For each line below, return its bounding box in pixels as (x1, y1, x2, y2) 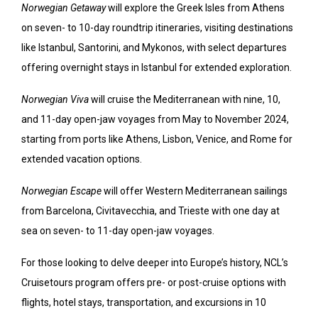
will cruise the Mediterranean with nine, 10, (89, 93, 280, 105)
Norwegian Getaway (21, 1, 106, 13)
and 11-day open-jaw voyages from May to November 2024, (21, 113, 289, 125)
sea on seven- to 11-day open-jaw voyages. (21, 224, 214, 236)
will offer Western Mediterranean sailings (104, 185, 287, 197)
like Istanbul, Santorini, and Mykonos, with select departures (21, 41, 287, 53)
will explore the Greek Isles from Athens (106, 1, 285, 13)
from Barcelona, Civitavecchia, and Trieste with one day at (21, 204, 280, 216)
